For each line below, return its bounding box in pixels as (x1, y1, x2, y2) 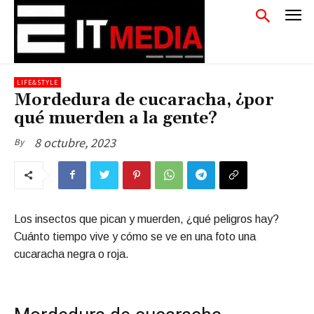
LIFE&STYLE (17, 78, 58, 87)
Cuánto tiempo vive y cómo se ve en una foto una (14, 230, 256, 243)
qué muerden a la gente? (14, 108, 217, 129)
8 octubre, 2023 (34, 134, 116, 151)
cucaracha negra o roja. (14, 247, 129, 260)
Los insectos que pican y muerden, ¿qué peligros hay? (14, 212, 279, 225)
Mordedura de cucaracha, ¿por (14, 90, 274, 111)
